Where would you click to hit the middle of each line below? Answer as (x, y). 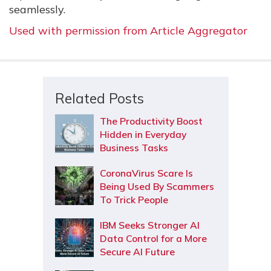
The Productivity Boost (151, 121)
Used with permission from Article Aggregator (128, 31)
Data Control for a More (153, 239)
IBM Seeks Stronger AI (149, 225)
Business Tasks (134, 148)
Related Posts (99, 99)
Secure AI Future (137, 252)
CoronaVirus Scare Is (146, 173)
